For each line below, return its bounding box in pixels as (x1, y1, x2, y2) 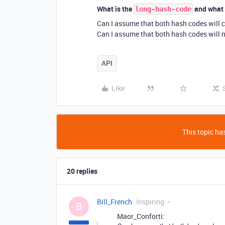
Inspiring (136, 197, 164, 206)
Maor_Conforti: (117, 211, 165, 221)
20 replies (67, 166, 97, 176)
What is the (97, 4, 134, 14)
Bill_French (97, 197, 132, 206)
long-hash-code (135, 5, 191, 13)
